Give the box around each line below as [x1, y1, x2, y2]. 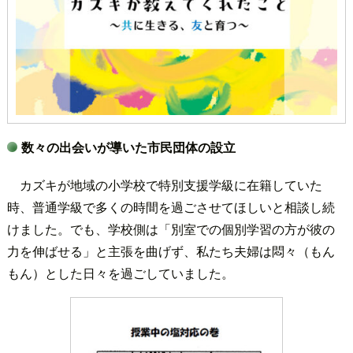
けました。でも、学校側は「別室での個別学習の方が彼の [6, 219, 335, 238]
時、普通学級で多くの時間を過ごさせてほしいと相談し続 [6, 197, 335, 216]
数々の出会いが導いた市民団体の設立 [20, 138, 236, 157]
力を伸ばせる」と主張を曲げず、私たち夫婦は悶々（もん [6, 241, 335, 260]
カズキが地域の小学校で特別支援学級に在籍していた [19, 175, 322, 194]
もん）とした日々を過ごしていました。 [6, 263, 234, 282]
